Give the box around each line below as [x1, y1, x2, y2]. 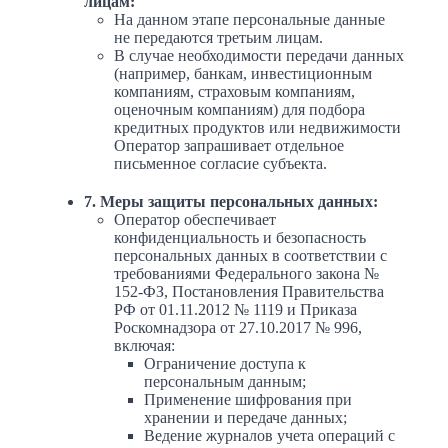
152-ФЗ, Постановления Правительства [114, 283, 384, 301]
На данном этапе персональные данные [114, 11, 385, 29]
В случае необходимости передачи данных [114, 47, 404, 65]
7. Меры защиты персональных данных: [84, 193, 378, 211]
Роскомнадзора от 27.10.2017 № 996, [114, 319, 362, 337]
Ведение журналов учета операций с [144, 427, 395, 445]
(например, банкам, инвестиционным [114, 65, 372, 83]
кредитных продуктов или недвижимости [114, 119, 401, 137]
